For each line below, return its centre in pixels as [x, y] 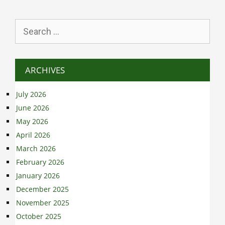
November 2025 [43, 203]
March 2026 [36, 149]
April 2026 [33, 135]
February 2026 [40, 162]
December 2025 [42, 189]
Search [26, 24]
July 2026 [31, 94]
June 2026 [33, 108]
